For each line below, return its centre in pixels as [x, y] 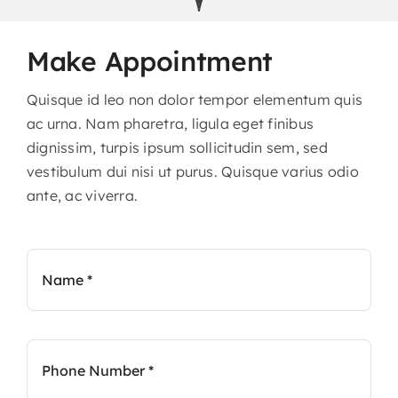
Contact [50, 37]
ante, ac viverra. [83, 195]
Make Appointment [150, 61]
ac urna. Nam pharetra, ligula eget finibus [171, 123]
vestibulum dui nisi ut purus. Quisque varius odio [193, 171]
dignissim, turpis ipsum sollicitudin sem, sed [177, 147]
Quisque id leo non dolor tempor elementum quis [195, 99]
